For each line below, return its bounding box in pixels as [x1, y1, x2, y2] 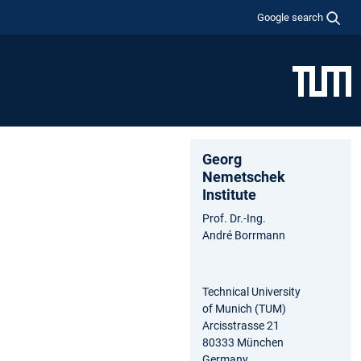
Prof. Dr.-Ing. [202, 211, 266, 225]
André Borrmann [202, 228, 285, 242]
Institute [202, 185, 259, 203]
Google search [257, 10, 324, 23]
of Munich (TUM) [202, 301, 286, 315]
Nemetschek [202, 168, 288, 185]
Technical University [202, 284, 303, 298]
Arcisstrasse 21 [202, 318, 280, 332]
